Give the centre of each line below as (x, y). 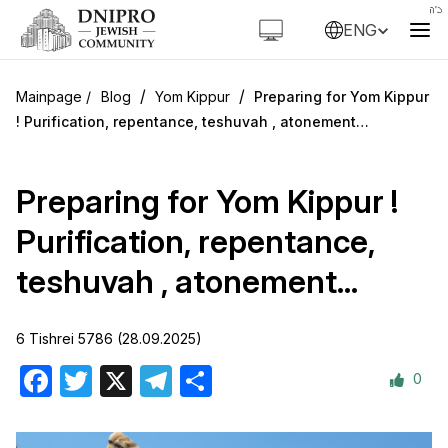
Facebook (89, 380)
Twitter (117, 380)
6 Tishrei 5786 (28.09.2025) (109, 338)
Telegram (205, 380)
